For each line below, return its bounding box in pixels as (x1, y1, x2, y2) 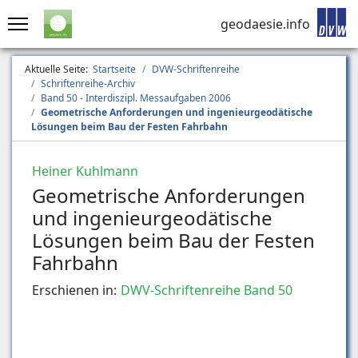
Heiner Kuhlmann (32, 162, 138, 180)
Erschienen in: (32, 281, 117, 299)
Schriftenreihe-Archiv (41, 77, 135, 90)
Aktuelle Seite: (25, 62, 93, 76)
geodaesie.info (221, 15, 310, 33)
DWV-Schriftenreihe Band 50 (121, 281, 292, 299)
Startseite (93, 62, 136, 76)
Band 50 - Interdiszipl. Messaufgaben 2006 (41, 91, 231, 105)
